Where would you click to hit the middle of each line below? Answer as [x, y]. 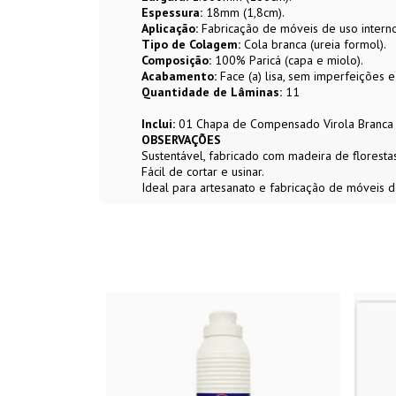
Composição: [176, 61]
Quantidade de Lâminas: [212, 92]
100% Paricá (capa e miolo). [287, 61]
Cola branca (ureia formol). [313, 45]
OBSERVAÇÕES [181, 140]
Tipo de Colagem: [191, 45]
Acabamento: [179, 76]
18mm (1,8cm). [244, 13]
